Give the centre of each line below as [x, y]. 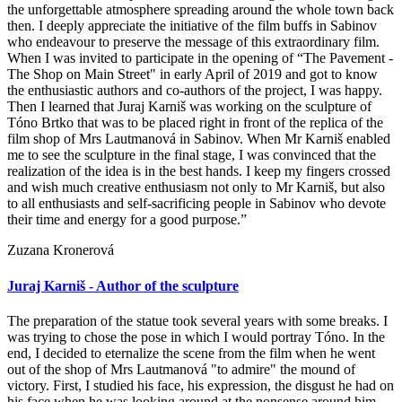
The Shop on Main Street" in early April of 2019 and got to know [192, 74]
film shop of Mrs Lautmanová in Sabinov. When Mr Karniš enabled [199, 139]
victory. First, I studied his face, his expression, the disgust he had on [201, 385]
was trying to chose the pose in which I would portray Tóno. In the [196, 336]
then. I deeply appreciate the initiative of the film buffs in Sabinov [192, 26]
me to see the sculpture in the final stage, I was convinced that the [192, 155]
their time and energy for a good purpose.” [127, 220]
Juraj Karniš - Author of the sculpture [123, 285]
